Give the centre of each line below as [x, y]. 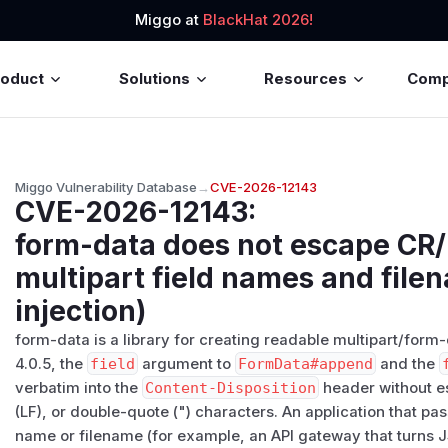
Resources [306, 78]
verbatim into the [79, 387]
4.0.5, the [51, 363]
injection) [81, 310]
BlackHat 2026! [258, 20]
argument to [187, 363]
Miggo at [169, 20]
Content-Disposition [231, 387]
